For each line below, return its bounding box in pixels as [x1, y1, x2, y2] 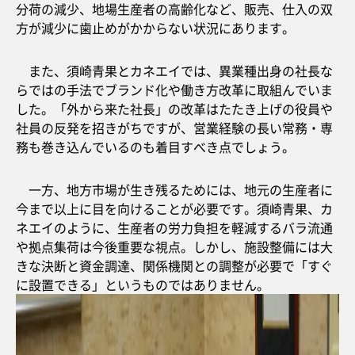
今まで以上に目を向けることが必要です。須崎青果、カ [16, 199, 333, 218]
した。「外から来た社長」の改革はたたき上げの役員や [16, 99, 333, 118]
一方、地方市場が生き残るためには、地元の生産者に [16, 180, 333, 199]
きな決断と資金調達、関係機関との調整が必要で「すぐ [16, 256, 333, 275]
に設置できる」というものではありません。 [16, 275, 269, 294]
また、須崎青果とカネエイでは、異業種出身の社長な [16, 61, 333, 80]
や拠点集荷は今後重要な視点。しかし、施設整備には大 [16, 237, 333, 256]
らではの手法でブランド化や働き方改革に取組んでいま [16, 80, 333, 99]
